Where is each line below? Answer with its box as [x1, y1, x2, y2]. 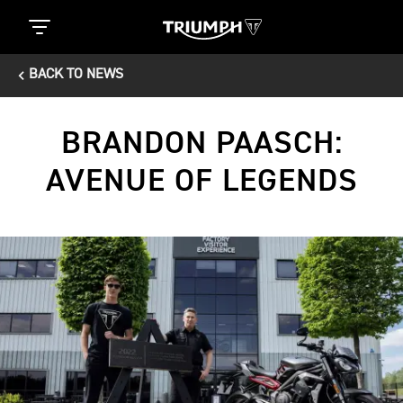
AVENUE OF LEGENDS [45, 166, 358, 198]
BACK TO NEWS [29, 67, 123, 82]
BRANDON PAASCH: [60, 128, 343, 160]
